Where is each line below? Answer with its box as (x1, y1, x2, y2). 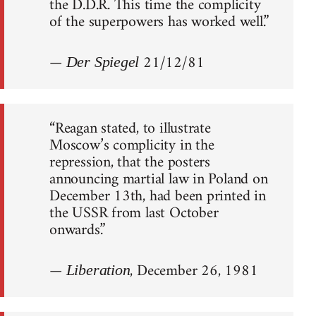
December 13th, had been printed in (49, 182, 266, 210)
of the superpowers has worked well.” (49, 8, 269, 36)
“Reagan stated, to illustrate (49, 114, 211, 142)
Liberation (66, 260, 130, 279)
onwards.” (49, 216, 106, 244)
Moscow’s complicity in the (49, 131, 214, 159)
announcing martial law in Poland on (49, 165, 268, 193)
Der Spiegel (66, 52, 140, 71)
